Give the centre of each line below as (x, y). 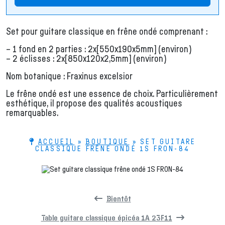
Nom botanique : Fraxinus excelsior (69, 77)
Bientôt (119, 199)
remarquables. (32, 113)
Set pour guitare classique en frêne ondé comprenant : (107, 32)
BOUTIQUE (107, 142)
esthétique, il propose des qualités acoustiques (94, 104)
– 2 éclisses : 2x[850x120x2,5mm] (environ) (86, 59)
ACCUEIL (56, 142)
